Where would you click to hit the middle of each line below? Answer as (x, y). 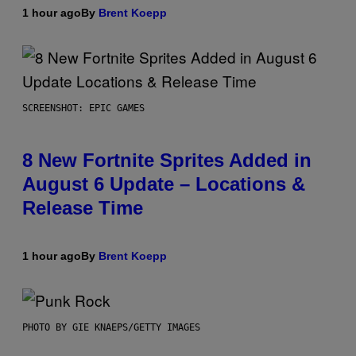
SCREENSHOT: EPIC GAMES (83, 108)
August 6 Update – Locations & (164, 184)
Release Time (83, 207)
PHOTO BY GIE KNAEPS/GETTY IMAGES (111, 327)
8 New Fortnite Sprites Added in (167, 160)
